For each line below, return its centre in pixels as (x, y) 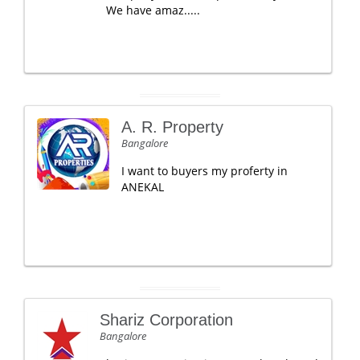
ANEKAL (143, 187)
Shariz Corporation (166, 320)
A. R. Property (172, 127)
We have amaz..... (153, 10)
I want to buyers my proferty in (205, 171)
